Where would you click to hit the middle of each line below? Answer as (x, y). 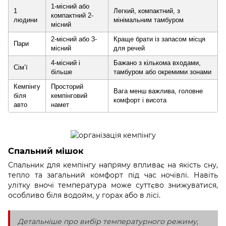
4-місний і (66, 63)
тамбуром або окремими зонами (162, 72)
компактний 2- (72, 15)
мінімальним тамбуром (149, 20)
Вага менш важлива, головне (158, 91)
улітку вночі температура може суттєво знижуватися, (113, 185)
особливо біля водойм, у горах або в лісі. (84, 195)
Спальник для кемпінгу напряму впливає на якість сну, (113, 165)
